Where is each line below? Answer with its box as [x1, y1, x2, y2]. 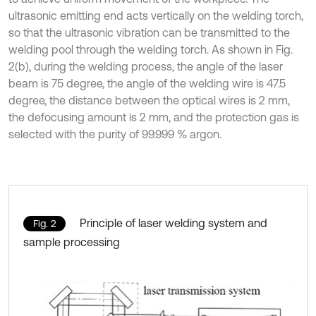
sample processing [23, 235, 120, 248]
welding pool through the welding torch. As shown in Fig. [8, 42, 293, 56]
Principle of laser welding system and [80, 216, 267, 229]
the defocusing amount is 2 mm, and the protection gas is [8, 110, 299, 123]
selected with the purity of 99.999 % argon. [8, 127, 221, 140]
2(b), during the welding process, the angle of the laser [8, 59, 283, 73]
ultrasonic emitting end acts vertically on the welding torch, [8, 8, 303, 22]
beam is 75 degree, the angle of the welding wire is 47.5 [8, 76, 286, 90]
